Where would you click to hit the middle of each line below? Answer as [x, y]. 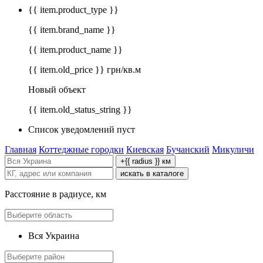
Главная [21, 150]
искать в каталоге [152, 174]
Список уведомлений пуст [82, 130]
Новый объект [57, 90]
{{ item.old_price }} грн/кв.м [85, 70]
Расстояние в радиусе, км [55, 194]
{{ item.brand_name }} [72, 30]
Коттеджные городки [81, 150]
